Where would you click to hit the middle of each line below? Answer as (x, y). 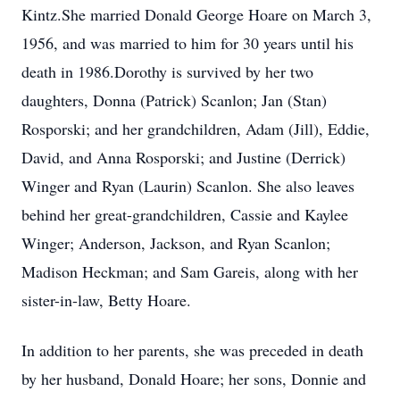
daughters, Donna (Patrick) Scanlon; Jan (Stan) (174, 100)
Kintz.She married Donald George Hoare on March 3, (196, 14)
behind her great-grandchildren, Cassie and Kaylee (185, 214)
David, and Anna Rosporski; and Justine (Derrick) (183, 157)
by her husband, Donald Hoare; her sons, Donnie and (194, 379)
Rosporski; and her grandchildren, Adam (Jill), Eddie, (196, 129)
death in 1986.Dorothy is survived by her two (167, 71)
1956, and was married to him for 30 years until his (187, 43)
